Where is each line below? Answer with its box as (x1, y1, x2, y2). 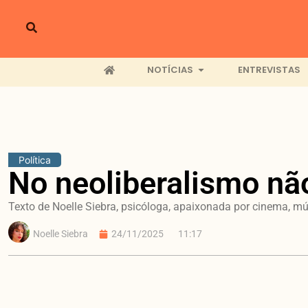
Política (19, 153, 51, 166)
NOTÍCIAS (146, 63, 193, 77)
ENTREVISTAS (237, 63, 300, 77)
